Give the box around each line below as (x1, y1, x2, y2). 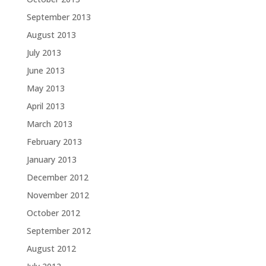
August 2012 (26, 243, 76, 254)
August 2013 (26, 29, 76, 40)
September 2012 (26, 225, 91, 236)
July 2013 (26, 47, 61, 58)
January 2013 (26, 154, 77, 165)
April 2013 (26, 100, 65, 112)
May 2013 (26, 83, 65, 94)
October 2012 (26, 207, 80, 218)
